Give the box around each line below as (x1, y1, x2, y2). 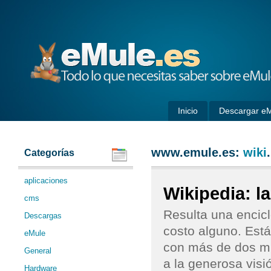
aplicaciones (24, 176, 68, 185)
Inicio (178, 106, 198, 116)
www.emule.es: (151, 146, 243, 159)
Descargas (24, 211, 62, 220)
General (24, 246, 51, 255)
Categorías (24, 148, 74, 158)
